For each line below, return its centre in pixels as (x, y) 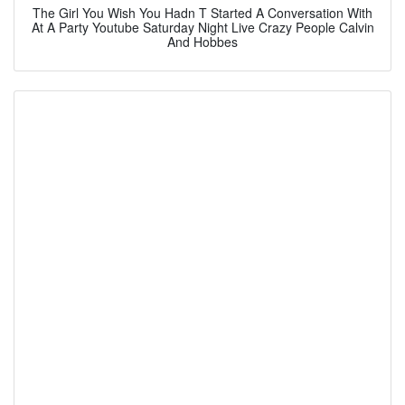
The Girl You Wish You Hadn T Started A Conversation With (202, 12)
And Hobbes (202, 41)
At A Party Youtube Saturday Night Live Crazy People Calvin (202, 27)
